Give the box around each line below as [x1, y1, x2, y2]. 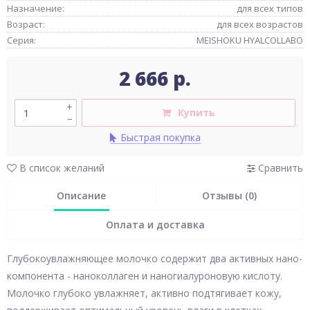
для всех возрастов [217, 18, 303, 30]
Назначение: [7, 2, 64, 15]
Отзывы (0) [201, 189, 257, 202]
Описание [57, 189, 106, 202]
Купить [178, 106, 215, 119]
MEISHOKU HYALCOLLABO [197, 34, 303, 46]
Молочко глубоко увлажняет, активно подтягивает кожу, [7, 286, 282, 300]
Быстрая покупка [120, 131, 201, 144]
